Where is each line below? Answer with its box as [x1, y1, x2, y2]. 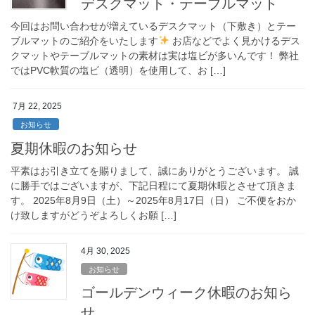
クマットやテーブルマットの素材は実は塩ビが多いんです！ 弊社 [11, 49, 299, 61]
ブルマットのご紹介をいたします [11, 34, 158, 46]
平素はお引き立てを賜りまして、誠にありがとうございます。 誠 [11, 165, 299, 176]
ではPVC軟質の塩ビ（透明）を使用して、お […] [11, 64, 226, 76]
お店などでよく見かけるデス [169, 34, 300, 46]
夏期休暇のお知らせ [11, 140, 137, 156]
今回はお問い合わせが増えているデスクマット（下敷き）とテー [11, 20, 296, 32]
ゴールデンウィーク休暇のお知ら [81, 285, 292, 301]
